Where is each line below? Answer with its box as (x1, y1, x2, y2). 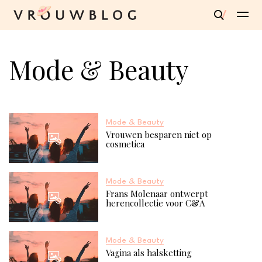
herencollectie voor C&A (105, 196, 205, 209)
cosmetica (105, 138, 144, 150)
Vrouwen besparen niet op (105, 129, 212, 140)
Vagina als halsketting (105, 246, 192, 258)
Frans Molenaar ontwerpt (105, 187, 208, 199)
